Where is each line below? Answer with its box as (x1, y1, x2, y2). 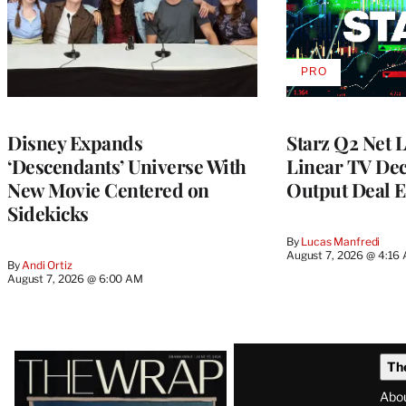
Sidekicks (7, 199, 89, 226)
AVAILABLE (312, 71, 378, 84)
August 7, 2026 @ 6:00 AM (7, 271, 143, 285)
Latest (6, 338, 84, 378)
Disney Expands (7, 129, 142, 155)
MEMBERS (312, 111, 374, 125)
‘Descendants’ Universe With (7, 152, 246, 179)
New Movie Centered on (7, 176, 209, 202)
